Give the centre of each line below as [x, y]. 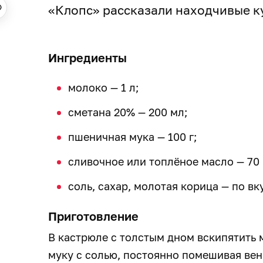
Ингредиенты [87, 57]
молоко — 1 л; [103, 87]
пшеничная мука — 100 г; [134, 136]
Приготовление [93, 216]
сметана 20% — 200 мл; [129, 112]
